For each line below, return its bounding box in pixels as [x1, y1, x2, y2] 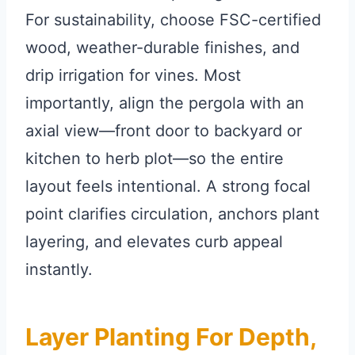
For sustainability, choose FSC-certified [25, 10, 321, 30]
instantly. [25, 260, 93, 280]
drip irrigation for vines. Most [25, 66, 241, 86]
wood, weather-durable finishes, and [25, 38, 300, 58]
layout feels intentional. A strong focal [25, 177, 311, 197]
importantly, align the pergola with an [25, 94, 304, 113]
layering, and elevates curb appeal [25, 232, 283, 252]
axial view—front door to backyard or [25, 121, 302, 141]
